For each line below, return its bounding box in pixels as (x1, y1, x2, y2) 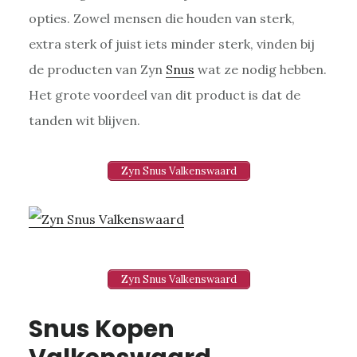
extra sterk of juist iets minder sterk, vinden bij (28, 35, 315, 52)
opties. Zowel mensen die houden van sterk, (28, 10, 295, 26)
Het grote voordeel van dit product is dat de (28, 86, 300, 103)
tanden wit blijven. (28, 112, 140, 128)
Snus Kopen (28, 312, 175, 346)
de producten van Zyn (28, 61, 166, 77)
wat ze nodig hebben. (194, 61, 327, 77)
